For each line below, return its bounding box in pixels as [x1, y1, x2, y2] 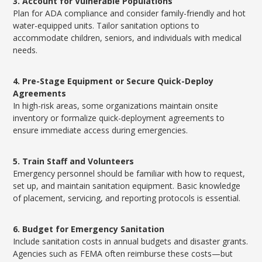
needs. [13, 44, 38, 56]
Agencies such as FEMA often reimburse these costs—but [13, 248, 233, 259]
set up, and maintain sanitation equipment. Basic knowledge [13, 180, 241, 191]
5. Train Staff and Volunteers [13, 156, 135, 167]
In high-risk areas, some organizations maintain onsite [13, 100, 219, 111]
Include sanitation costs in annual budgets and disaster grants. [13, 236, 249, 247]
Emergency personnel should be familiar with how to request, [13, 168, 246, 179]
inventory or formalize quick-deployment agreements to [13, 112, 225, 123]
